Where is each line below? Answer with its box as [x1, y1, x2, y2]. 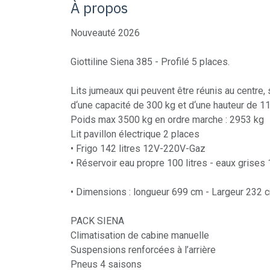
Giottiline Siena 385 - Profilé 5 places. [71, 56, 230, 67]
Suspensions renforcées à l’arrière [71, 244, 216, 256]
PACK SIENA [71, 215, 124, 227]
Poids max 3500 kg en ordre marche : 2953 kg [71, 114, 264, 125]
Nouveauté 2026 [71, 27, 140, 39]
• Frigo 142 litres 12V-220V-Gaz [71, 143, 206, 154]
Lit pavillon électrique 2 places [71, 128, 199, 140]
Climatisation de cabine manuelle [71, 230, 209, 241]
